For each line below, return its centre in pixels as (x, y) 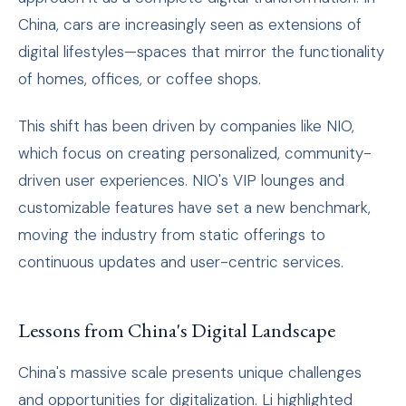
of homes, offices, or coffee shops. (140, 79)
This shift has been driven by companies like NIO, (186, 126)
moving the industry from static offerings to (172, 235)
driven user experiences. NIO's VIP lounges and (181, 181)
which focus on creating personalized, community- (195, 154)
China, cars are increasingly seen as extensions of (190, 25)
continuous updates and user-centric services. (181, 262)
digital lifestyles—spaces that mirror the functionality (201, 52)
